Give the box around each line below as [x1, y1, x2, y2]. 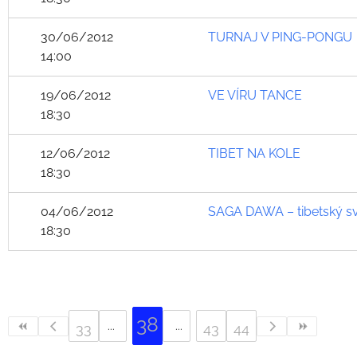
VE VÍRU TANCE [208, 88, 302, 103]
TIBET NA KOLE [208, 146, 300, 161]
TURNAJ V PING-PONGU [208, 29, 352, 45]
